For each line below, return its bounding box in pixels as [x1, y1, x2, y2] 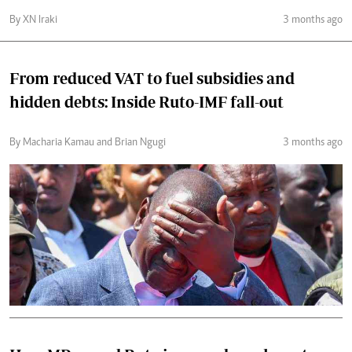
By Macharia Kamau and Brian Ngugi [9, 137, 166, 148]
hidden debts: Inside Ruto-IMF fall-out [9, 93, 284, 111]
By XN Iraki [9, 15, 57, 26]
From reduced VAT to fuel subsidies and [9, 69, 295, 87]
